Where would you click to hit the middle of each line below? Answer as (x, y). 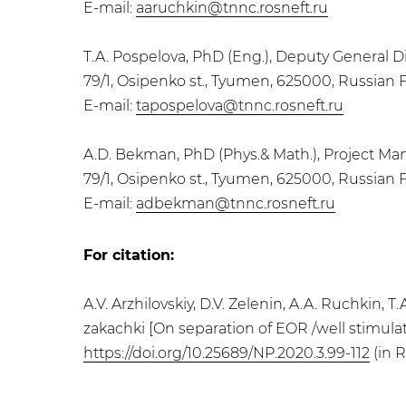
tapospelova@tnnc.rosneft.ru (240, 106)
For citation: (129, 255)
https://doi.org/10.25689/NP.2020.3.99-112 (227, 353)
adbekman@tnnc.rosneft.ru (236, 203)
